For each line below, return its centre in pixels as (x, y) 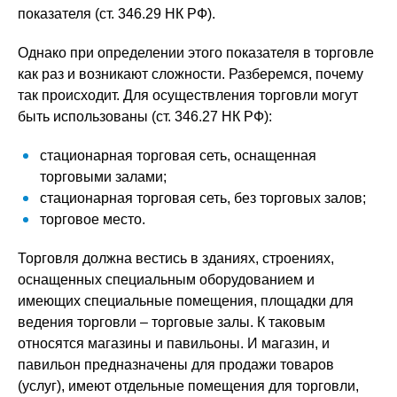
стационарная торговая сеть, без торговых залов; (203, 198)
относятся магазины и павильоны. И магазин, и (174, 343)
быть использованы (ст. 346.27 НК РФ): (145, 117)
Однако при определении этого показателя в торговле (196, 53)
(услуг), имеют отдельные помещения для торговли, (188, 386)
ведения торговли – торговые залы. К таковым (171, 322)
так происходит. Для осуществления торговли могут (188, 95)
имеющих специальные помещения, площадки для (186, 301)
